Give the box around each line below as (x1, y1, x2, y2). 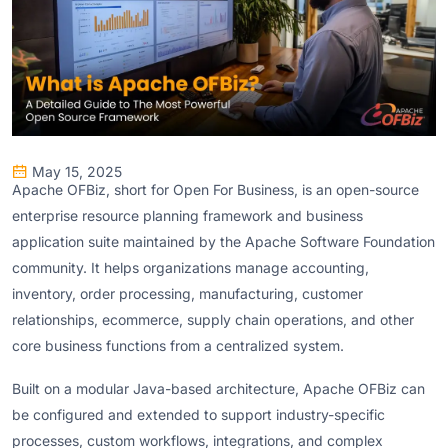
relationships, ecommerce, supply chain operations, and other (12, 310, 414, 328)
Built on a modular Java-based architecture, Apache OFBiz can (12, 380, 425, 398)
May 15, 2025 (32, 162, 122, 180)
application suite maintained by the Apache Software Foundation (12, 232, 435, 250)
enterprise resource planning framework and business (12, 206, 363, 224)
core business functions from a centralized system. (12, 336, 344, 354)
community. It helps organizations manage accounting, (12, 258, 369, 276)
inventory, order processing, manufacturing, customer (12, 284, 363, 302)
